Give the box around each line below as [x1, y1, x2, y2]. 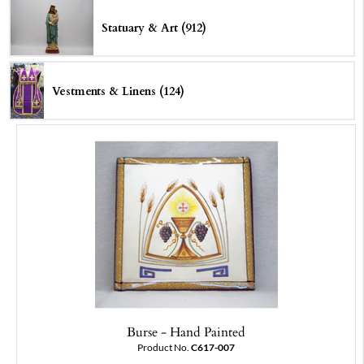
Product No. [137, 342, 191, 353]
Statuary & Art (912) [101, 19, 206, 37]
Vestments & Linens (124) [52, 82, 184, 100]
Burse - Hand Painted [127, 322, 245, 342]
